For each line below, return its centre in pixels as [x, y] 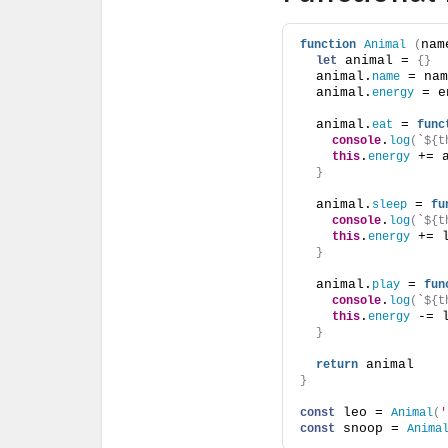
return [337, 365]
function [328, 45]
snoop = [371, 429]
